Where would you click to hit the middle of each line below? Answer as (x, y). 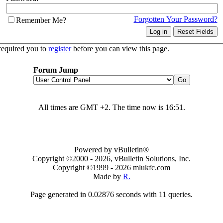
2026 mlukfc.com (143, 167)
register (59, 48)
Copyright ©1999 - (84, 167)
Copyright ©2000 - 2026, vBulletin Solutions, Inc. (111, 159)
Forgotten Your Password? (175, 19)
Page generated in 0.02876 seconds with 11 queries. (111, 194)
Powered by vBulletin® (111, 150)
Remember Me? (41, 20)
